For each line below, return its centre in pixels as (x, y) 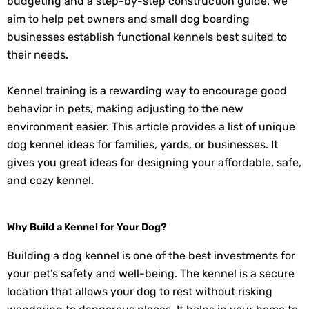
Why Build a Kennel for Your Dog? (87, 227)
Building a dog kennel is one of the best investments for (151, 256)
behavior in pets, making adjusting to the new (125, 108)
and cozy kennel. (50, 180)
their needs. (38, 55)
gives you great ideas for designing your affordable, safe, (154, 162)
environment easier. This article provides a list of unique (151, 126)
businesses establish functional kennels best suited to (147, 37)
